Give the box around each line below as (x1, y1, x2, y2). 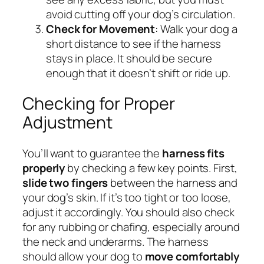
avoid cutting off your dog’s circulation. (46, 6, 235, 22)
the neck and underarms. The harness (22, 233, 209, 249)
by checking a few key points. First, (65, 160, 237, 176)
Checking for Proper (22, 92, 176, 115)
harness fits (162, 145, 225, 161)
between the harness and (108, 174, 237, 190)
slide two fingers (22, 174, 108, 190)
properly (22, 160, 65, 176)
